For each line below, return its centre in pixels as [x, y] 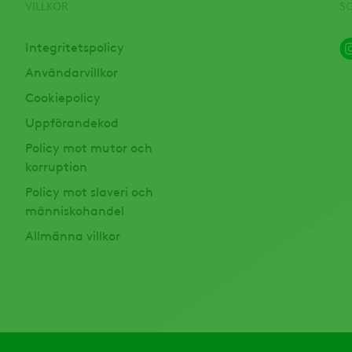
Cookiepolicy [62, 97]
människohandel [74, 210]
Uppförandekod [71, 122]
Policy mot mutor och [88, 147]
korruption [56, 166]
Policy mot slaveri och [89, 191]
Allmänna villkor [72, 235]
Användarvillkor [71, 72]
